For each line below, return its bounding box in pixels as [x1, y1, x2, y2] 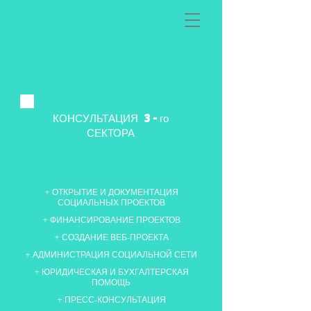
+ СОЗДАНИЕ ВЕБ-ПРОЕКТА [53, 232, 169, 242]
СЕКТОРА [87, 125, 135, 140]
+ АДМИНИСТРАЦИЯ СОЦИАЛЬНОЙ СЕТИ [25, 249, 197, 260]
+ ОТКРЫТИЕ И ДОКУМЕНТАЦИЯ [44, 187, 178, 197]
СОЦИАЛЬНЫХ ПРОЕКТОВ [57, 197, 165, 208]
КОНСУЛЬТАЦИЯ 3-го [53, 110, 169, 126]
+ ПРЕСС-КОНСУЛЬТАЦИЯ [56, 294, 166, 305]
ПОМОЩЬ [92, 277, 131, 287]
